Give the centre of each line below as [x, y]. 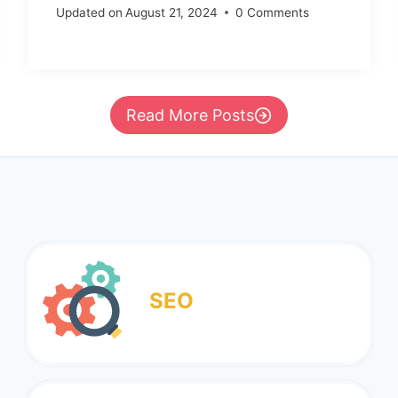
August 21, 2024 [171, 13]
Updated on [89, 13]
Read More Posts [190, 115]
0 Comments [272, 13]
